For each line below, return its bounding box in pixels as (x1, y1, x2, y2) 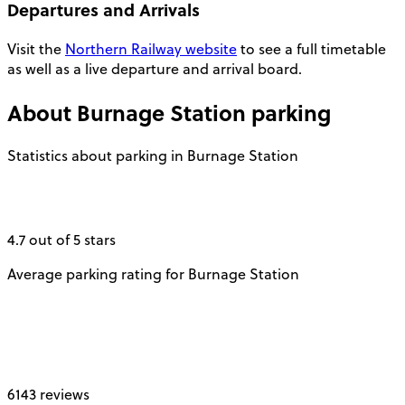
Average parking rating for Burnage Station (7, 264, 299, 285)
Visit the (7, 38, 65, 59)
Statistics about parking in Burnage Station (7, 146, 298, 166)
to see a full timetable (237, 38, 386, 59)
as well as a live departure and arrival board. (7, 58, 302, 79)
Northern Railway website (65, 38, 237, 59)
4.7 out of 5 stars (7, 230, 116, 250)
